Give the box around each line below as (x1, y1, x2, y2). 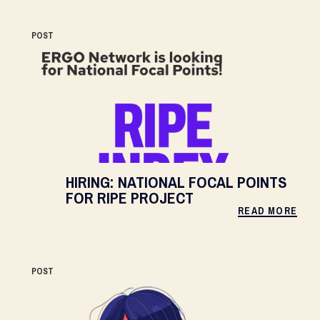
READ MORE (238, 204, 297, 217)
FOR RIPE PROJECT (66, 187, 194, 209)
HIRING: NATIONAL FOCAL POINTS (66, 171, 287, 193)
